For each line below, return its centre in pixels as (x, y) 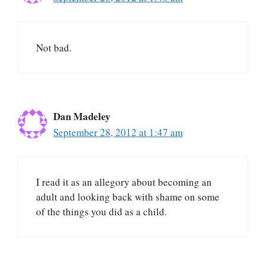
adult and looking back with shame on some (128, 197)
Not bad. (54, 47)
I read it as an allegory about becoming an (124, 182)
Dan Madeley (82, 116)
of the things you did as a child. (101, 212)
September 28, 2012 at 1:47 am (118, 132)
